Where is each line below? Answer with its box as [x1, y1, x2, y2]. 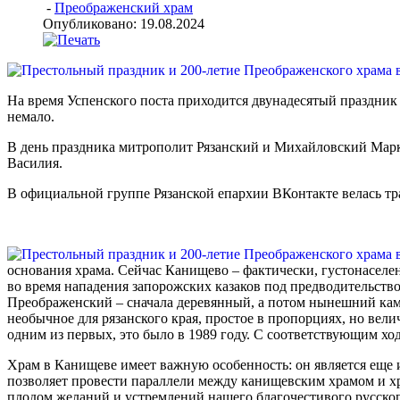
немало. [7, 109, 54, 125]
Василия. [7, 155, 62, 171]
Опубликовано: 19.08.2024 [43, 16, 204, 32]
